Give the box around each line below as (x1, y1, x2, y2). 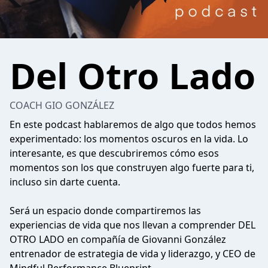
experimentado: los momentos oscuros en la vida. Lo (10, 132, 248, 145)
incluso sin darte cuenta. (10, 175, 120, 188)
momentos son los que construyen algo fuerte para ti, (10, 161, 254, 174)
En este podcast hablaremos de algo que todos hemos (10, 118, 256, 131)
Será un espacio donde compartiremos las (10, 204, 201, 217)
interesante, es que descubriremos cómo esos (10, 147, 219, 160)
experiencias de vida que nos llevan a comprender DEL (10, 218, 255, 232)
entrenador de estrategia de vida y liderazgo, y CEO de (10, 247, 255, 260)
